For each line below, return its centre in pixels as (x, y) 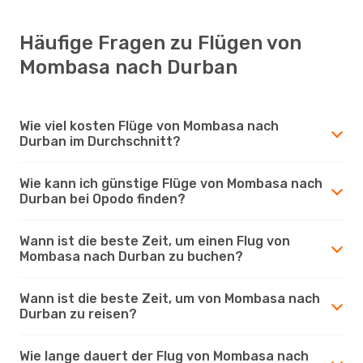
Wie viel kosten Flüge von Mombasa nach (149, 126)
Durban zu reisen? (78, 314)
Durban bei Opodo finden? (102, 199)
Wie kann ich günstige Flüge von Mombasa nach (171, 183)
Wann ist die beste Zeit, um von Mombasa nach (170, 298)
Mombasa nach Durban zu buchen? (131, 256)
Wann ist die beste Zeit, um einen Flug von (155, 241)
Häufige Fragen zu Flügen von (160, 43)
